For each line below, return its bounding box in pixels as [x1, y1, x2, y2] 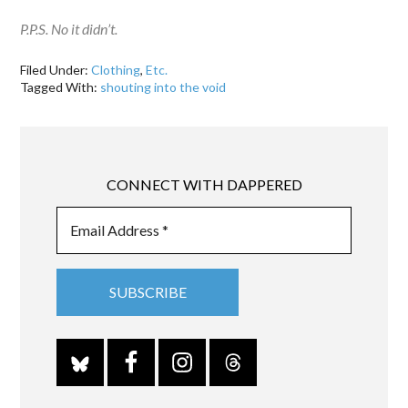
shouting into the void [100, 79, 227, 96]
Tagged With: [20, 79, 101, 96]
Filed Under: [20, 62, 92, 78]
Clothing [91, 62, 141, 78]
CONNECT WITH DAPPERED [106, 175, 302, 193]
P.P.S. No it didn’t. [20, 20, 118, 38]
